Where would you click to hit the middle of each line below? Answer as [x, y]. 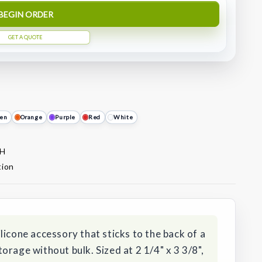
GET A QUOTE [25, 37]
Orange [31, 117]
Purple [65, 117]
